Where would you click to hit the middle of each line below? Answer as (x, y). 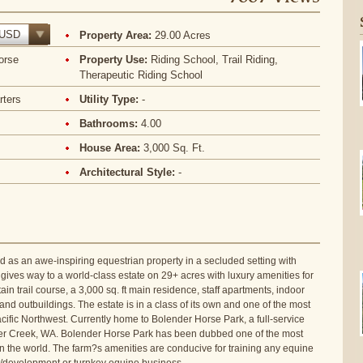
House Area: (112, 148)
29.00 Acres (183, 35)
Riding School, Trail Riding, (215, 60)
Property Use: (115, 60)
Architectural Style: (129, 172)
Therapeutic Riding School (141, 75)
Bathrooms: (111, 124)
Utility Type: (111, 99)
